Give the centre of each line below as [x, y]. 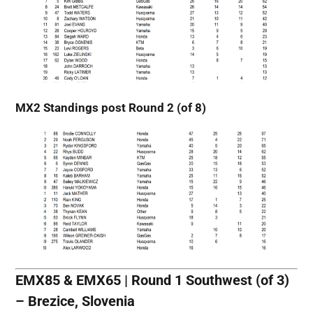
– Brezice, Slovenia [75, 301]
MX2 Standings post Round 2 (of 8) [110, 108]
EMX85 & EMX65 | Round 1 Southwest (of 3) [152, 280]
